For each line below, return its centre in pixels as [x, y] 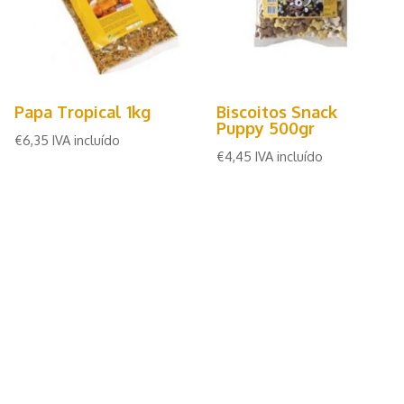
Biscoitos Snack [277, 111]
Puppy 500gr [266, 128]
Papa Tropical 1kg [83, 112]
